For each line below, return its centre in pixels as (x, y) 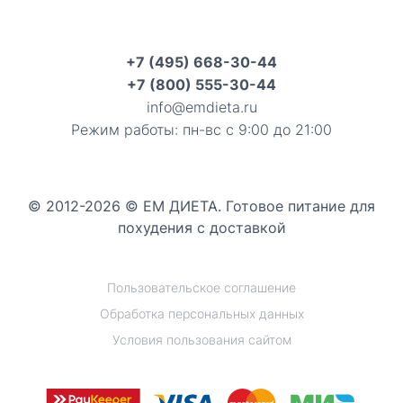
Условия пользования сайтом (201, 340)
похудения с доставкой (201, 228)
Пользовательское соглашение (201, 288)
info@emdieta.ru (201, 107)
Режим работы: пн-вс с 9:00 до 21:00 (201, 130)
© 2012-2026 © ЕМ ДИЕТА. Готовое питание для (201, 206)
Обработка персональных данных (201, 314)
